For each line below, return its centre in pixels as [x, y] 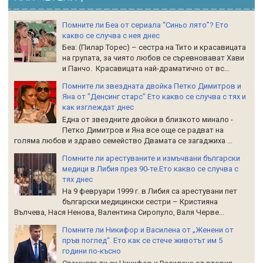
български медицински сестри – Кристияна [140, 202]
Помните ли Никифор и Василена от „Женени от [148, 230]
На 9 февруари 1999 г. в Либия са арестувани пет [150, 191]
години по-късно [92, 251]
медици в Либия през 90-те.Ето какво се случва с [151, 168]
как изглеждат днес [98, 107]
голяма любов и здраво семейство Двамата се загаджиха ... [123, 140]
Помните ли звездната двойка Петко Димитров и [152, 86]
